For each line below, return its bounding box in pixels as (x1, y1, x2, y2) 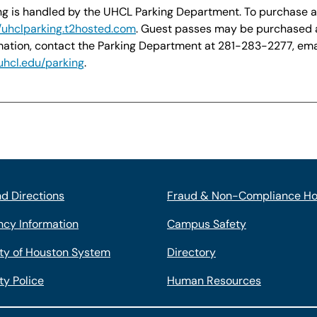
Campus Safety (166, 217, 246, 231)
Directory (166, 245, 216, 260)
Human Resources (166, 273, 261, 288)
